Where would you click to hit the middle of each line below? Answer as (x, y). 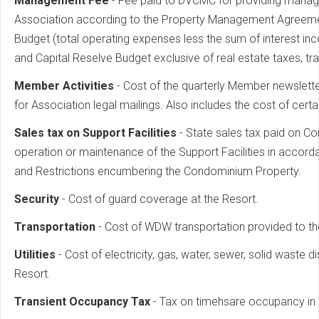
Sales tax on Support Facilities (97, 133)
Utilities (36, 255)
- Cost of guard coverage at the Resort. (160, 199)
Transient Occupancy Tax (82, 302)
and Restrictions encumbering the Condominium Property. (158, 172)
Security (38, 199)
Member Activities (66, 86)
